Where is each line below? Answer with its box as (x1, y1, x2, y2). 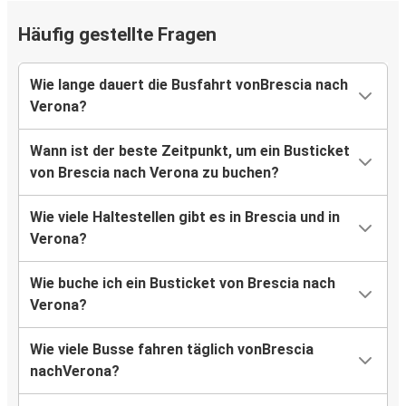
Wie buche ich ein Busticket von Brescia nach (30, 275, 335, 293)
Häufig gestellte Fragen (18, 24, 217, 46)
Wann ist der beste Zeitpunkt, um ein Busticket (30, 142, 350, 160)
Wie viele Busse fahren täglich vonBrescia (30, 341, 314, 359)
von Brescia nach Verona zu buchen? (30, 164, 279, 182)
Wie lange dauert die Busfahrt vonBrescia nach (30, 76, 348, 94)
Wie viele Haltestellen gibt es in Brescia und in (30, 208, 340, 227)
